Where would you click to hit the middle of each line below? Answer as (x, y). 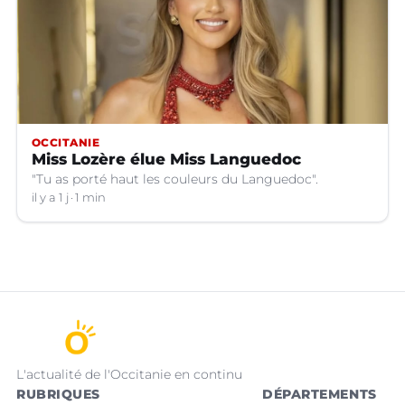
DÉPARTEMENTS (320, 395)
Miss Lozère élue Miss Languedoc (166, 160)
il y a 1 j (50, 198)
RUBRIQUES (59, 395)
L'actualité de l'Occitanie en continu (129, 375)
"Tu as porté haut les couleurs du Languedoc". (175, 179)
